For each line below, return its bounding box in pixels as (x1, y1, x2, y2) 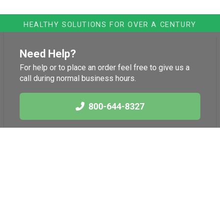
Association (19, 192, 60, 202)
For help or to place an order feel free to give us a (19, 62, 190, 72)
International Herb (19, 180, 81, 190)
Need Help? (19, 47, 76, 60)
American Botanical (19, 207, 85, 217)
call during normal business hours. (19, 73, 136, 83)
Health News (126, 159, 188, 172)
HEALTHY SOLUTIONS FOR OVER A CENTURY (24, 20, 196, 29)
